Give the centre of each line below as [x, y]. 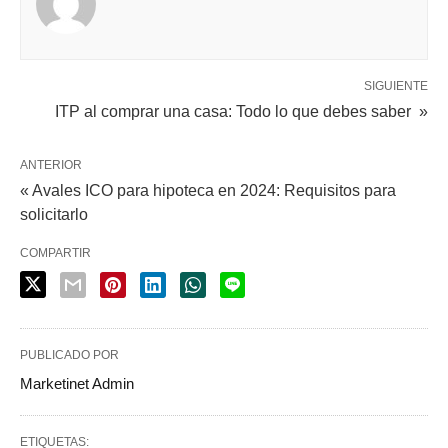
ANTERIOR [51, 165]
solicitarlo [54, 215]
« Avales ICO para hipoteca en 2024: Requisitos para [208, 191]
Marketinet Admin [77, 384]
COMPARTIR [55, 253]
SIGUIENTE [396, 86]
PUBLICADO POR [69, 355]
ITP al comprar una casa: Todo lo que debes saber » [241, 112]
